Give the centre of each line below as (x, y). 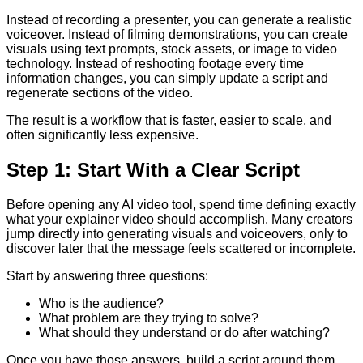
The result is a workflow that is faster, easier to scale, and (169, 121)
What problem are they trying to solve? (149, 318)
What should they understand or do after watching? (184, 332)
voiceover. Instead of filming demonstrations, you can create (177, 35)
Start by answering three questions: (107, 275)
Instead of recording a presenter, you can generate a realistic (179, 20)
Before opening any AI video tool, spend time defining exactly (181, 204)
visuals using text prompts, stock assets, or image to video (172, 49)
